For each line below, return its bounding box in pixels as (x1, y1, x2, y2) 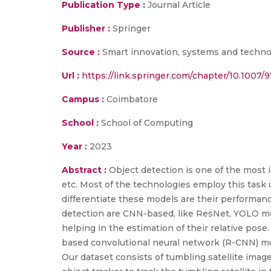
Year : (62, 141, 87, 152)
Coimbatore (104, 94, 158, 105)
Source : (62, 47, 100, 57)
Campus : (62, 94, 104, 105)
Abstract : (62, 165, 109, 175)
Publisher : (62, 23, 113, 34)
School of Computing (99, 117, 193, 128)
